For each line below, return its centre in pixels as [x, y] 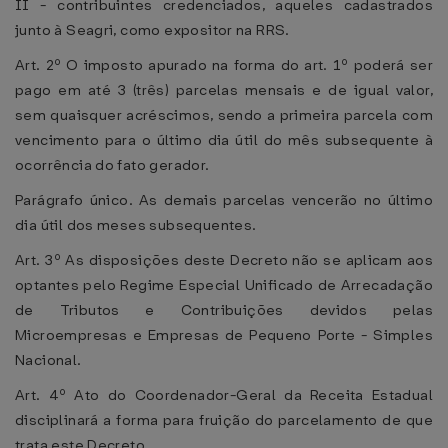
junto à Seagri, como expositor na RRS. [152, 30]
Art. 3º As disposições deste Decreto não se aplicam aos [224, 260]
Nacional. [48, 360]
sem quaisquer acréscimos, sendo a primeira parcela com [224, 115]
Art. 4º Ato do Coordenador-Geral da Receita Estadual [224, 395]
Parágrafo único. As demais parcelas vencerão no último [224, 200]
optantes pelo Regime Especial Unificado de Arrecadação [224, 285]
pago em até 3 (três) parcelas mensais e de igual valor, [224, 90]
